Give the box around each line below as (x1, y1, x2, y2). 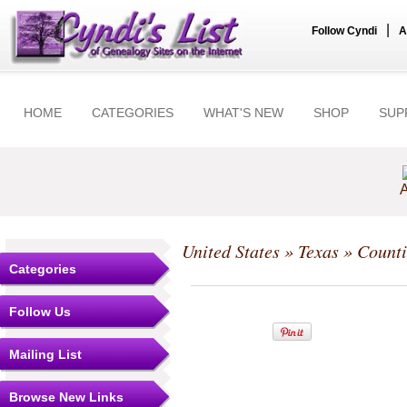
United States (182, 239, 280, 263)
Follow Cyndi (312, 25, 377, 37)
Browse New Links (9, 390, 124, 404)
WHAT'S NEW (203, 105, 283, 120)
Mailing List (9, 347, 82, 362)
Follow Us (9, 304, 71, 319)
